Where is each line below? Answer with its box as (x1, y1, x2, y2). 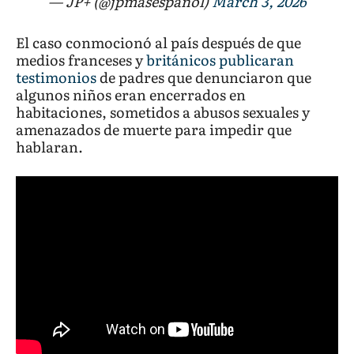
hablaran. (16, 136, 83, 158)
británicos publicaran (146, 49, 294, 71)
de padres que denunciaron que (96, 66, 311, 88)
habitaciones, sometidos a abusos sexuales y (16, 101, 310, 123)
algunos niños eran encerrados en (16, 84, 246, 106)
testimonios (16, 66, 96, 88)
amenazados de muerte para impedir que (16, 119, 292, 141)
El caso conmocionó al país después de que (16, 32, 301, 54)
